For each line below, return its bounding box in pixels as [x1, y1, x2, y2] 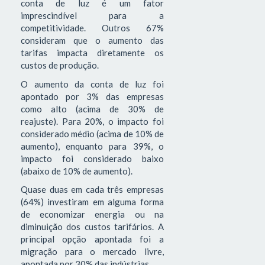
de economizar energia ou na [21, 209, 164, 220]
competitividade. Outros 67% [21, 22, 164, 34]
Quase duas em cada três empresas [21, 184, 164, 195]
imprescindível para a [21, 10, 164, 21]
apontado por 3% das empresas [21, 91, 164, 102]
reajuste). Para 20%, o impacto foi [21, 115, 164, 127]
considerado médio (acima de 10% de [21, 128, 164, 139]
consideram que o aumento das [21, 35, 164, 46]
